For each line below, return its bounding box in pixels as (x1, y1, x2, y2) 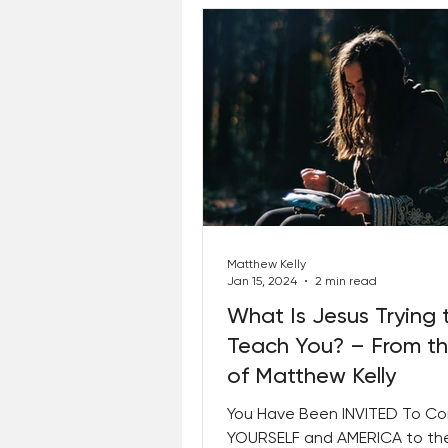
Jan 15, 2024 (227, 273, 297, 288)
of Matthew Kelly (227, 363, 396, 388)
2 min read (315, 273, 377, 288)
